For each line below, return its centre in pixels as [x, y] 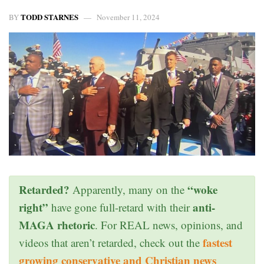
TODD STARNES [49, 16]
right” [34, 207]
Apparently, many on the [128, 189]
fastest [217, 242]
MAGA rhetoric [57, 225]
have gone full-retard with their [121, 207]
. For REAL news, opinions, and [169, 225]
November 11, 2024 [128, 17]
